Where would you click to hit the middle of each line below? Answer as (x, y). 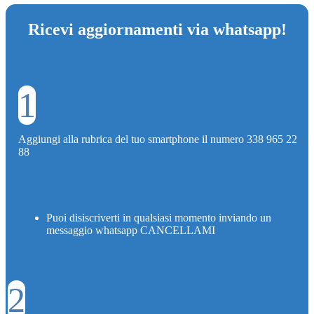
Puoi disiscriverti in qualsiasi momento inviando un (159, 217)
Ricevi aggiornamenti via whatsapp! (157, 29)
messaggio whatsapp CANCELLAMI (131, 230)
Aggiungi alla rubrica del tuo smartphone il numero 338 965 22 (158, 139)
